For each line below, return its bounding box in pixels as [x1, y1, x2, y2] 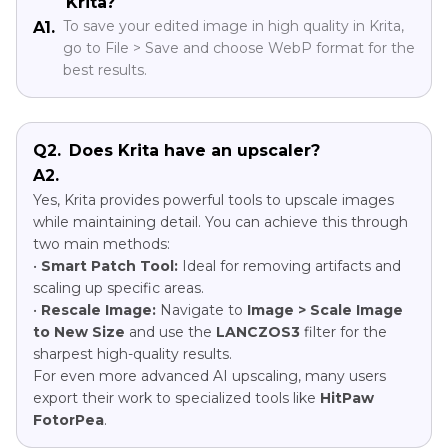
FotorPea [33, 410, 104, 429]
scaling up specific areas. [33, 278, 204, 297]
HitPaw [320, 388, 374, 407]
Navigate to [156, 300, 247, 319]
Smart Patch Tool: [41, 256, 178, 275]
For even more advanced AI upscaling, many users [33, 366, 386, 385]
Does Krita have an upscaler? [69, 140, 320, 160]
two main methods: [33, 234, 170, 253]
